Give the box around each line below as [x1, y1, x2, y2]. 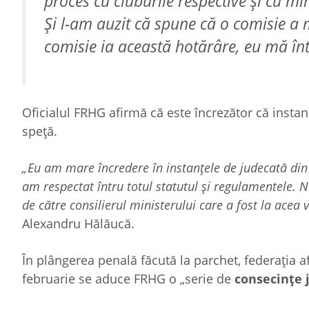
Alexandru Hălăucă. [22, 215, 134, 232]
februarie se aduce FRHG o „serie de [22, 270, 235, 287]
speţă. [22, 123, 57, 139]
